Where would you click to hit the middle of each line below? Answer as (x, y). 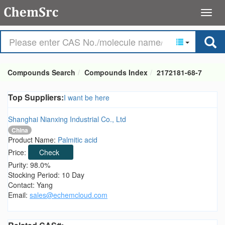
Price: (18, 152)
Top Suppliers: (36, 97)
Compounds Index (116, 72)
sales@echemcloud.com (69, 195)
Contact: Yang (30, 185)
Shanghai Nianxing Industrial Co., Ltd (67, 119)
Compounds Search (41, 72)
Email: (19, 195)
